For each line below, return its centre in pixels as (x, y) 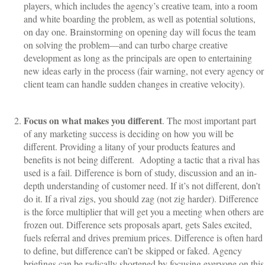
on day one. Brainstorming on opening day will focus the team (140, 32)
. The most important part (209, 121)
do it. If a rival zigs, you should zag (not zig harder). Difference (141, 199)
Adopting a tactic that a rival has (200, 160)
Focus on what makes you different (93, 121)
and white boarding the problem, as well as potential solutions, (140, 19)
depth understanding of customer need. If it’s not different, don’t (142, 186)
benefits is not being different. (79, 160)
